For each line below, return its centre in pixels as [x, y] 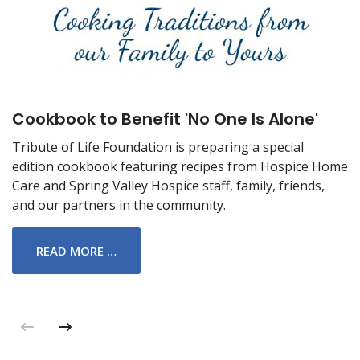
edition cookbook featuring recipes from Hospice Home [180, 167]
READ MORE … [76, 251]
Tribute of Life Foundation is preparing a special [158, 147]
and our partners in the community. [119, 205]
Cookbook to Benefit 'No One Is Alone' [165, 119]
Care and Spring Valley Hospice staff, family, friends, [168, 186]
